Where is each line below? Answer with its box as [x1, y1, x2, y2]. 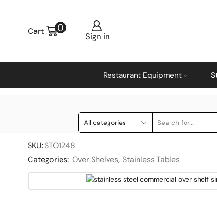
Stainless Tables [123, 155, 180, 165]
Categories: [28, 155, 71, 165]
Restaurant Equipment [103, 70, 182, 80]
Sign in [85, 31, 110, 42]
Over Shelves [72, 155, 118, 165]
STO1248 [45, 140, 75, 151]
